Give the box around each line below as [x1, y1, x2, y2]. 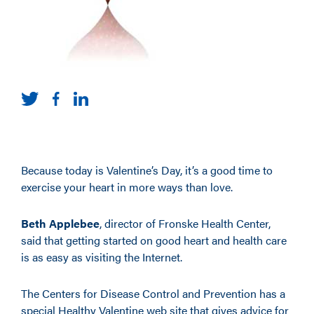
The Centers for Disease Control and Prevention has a [21, 285, 285, 301]
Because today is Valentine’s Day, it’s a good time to [21, 162, 273, 178]
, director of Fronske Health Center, [100, 215, 271, 231]
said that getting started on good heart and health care [21, 232, 287, 248]
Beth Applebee [21, 215, 100, 231]
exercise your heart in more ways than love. [21, 179, 233, 195]
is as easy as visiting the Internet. [21, 249, 182, 265]
